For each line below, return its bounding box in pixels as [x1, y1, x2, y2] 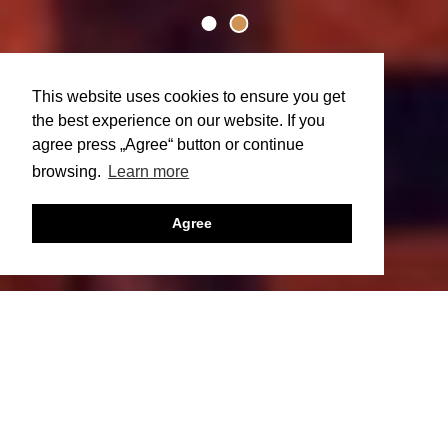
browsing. [32, 163, 105, 181]
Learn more [108, 163, 190, 181]
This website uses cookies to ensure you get [32, 88, 345, 106]
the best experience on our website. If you [32, 112, 325, 130]
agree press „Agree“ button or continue [32, 136, 304, 154]
